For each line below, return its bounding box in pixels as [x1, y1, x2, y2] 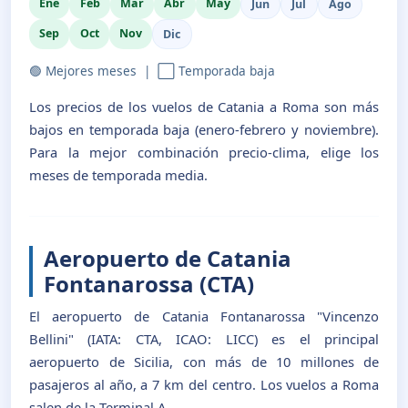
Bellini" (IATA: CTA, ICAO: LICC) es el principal [29, 330, 379, 349]
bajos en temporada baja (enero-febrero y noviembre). [29, 119, 379, 138]
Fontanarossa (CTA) [44, 268, 254, 299]
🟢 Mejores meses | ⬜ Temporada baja [29, 61, 275, 79]
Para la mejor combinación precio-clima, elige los [29, 142, 379, 161]
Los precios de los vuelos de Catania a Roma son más [29, 97, 379, 116]
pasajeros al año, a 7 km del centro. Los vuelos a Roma [29, 375, 379, 394]
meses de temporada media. [29, 165, 208, 184]
